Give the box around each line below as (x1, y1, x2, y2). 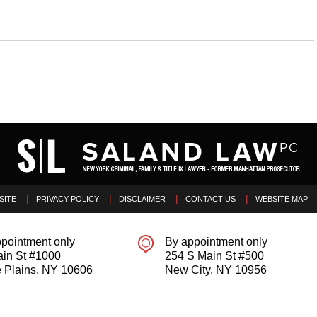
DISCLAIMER (119, 195, 166, 204)
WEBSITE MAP (255, 195, 308, 204)
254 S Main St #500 (165, 250, 264, 263)
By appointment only (165, 236, 267, 248)
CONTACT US (185, 195, 236, 204)
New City (165, 264, 210, 277)
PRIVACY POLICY (36, 195, 99, 204)
